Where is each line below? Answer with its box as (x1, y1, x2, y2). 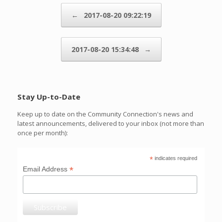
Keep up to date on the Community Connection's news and (17, 110, 193, 119)
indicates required (153, 155, 198, 161)
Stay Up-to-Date (17, 92, 80, 102)
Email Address (23, 165, 70, 173)
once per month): (17, 128, 68, 138)
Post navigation (17, 3, 71, 12)
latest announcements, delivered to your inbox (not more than (17, 119, 204, 128)
